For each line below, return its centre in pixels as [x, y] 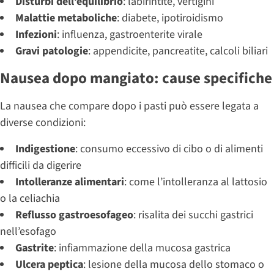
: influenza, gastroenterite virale [130, 34]
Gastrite [35, 248]
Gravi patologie [52, 51]
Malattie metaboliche [66, 18]
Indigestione [45, 149]
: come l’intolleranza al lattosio [196, 182]
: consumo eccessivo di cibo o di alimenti [169, 149]
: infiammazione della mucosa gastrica [142, 248]
